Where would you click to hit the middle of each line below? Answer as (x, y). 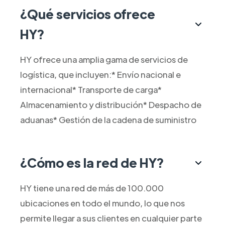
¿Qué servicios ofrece (87, 14)
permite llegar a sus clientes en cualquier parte (111, 218)
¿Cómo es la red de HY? (92, 163)
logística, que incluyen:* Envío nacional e (100, 75)
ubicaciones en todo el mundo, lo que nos (102, 203)
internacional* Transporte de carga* (91, 90)
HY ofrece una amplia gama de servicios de (104, 60)
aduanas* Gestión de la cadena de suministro (108, 120)
